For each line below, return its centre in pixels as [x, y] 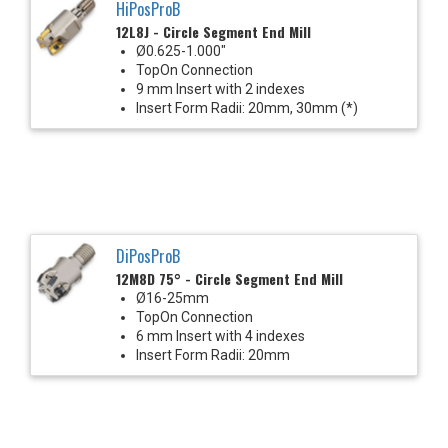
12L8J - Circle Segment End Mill [213, 31]
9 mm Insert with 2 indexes [220, 88]
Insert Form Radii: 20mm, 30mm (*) [247, 107]
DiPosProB [148, 255]
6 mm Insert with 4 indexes [220, 335]
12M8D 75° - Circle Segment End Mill [229, 278]
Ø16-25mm [172, 297]
